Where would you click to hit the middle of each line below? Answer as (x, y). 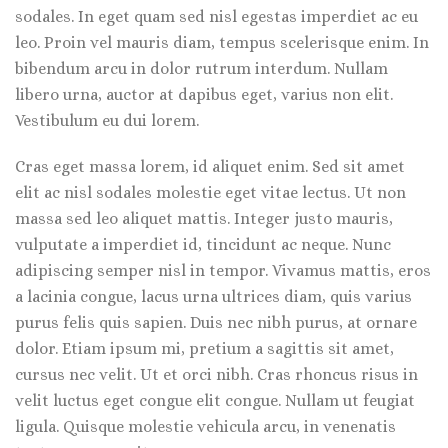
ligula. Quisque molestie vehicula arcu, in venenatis (205, 426)
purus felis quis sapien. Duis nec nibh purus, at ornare (216, 322)
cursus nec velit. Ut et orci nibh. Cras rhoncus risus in (216, 374)
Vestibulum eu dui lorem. (107, 120)
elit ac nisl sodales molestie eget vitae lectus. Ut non (210, 192)
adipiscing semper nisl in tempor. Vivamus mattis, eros (223, 270)
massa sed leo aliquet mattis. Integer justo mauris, (204, 218)
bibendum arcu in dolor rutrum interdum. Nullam (201, 68)
